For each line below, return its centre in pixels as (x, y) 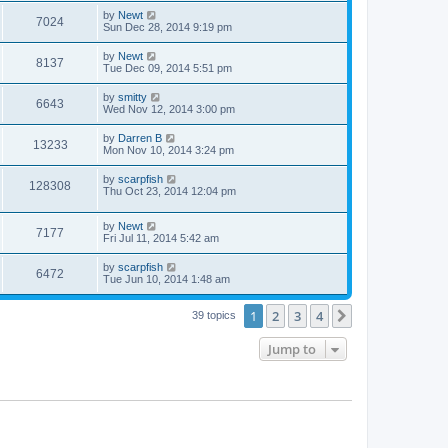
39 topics (215, 314)
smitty (132, 97)
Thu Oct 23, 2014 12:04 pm (169, 191)
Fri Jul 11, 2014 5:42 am (161, 237)
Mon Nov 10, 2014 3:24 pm (168, 150)
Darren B (140, 138)
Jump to (292, 348)
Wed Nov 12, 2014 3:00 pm (169, 109)
